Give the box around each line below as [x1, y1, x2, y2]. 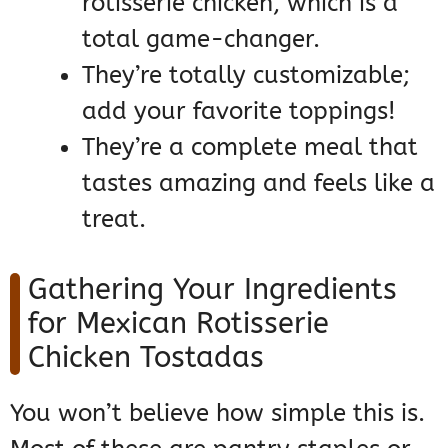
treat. [82, 205, 146, 234]
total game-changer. [82, 25, 320, 54]
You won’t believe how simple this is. [10, 399, 425, 428]
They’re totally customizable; [82, 61, 410, 90]
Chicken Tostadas [28, 340, 264, 376]
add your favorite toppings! [82, 97, 396, 126]
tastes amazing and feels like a [82, 169, 435, 198]
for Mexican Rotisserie [28, 306, 329, 342]
